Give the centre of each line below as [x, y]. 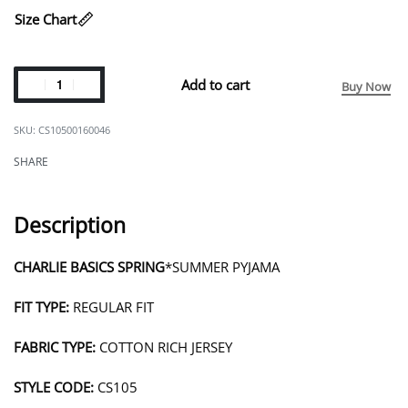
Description [70, 225]
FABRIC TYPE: [56, 347]
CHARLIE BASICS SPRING [89, 267]
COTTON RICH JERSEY [166, 347]
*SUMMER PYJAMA [222, 267]
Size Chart [46, 19]
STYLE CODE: [54, 387]
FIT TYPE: [43, 307]
